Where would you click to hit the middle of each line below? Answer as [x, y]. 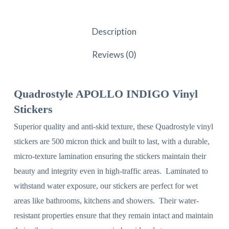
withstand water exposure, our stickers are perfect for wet [106, 186]
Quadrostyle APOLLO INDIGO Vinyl [106, 94]
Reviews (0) [114, 54]
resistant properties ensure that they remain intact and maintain [113, 215]
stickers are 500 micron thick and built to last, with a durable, [111, 141]
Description [114, 31]
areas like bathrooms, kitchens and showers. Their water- [106, 200]
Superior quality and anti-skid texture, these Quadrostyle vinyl [113, 126]
